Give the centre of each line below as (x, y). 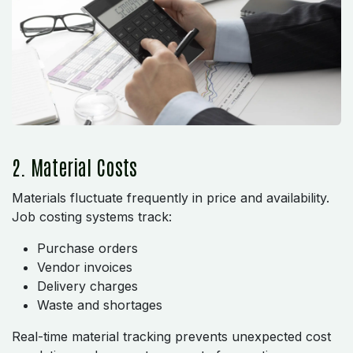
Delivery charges (87, 286)
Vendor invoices (85, 268)
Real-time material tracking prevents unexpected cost (171, 337)
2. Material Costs (74, 167)
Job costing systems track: (92, 217)
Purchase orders (87, 249)
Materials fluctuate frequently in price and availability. (171, 198)
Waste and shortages (100, 305)
